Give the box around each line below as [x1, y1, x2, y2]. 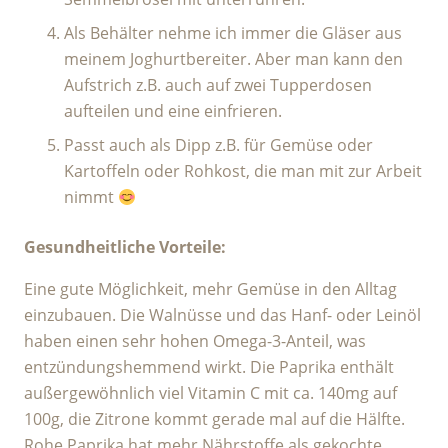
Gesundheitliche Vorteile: [24, 236, 226, 258]
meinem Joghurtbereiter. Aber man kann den [64, 48, 403, 70]
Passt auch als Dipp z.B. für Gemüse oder [64, 134, 373, 156]
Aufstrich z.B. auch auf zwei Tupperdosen [64, 74, 372, 96]
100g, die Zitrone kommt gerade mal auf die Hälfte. [24, 408, 405, 430]
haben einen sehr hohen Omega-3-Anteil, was [24, 330, 366, 352]
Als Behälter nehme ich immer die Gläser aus [64, 22, 402, 44]
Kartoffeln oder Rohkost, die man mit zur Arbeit [64, 160, 422, 182]
